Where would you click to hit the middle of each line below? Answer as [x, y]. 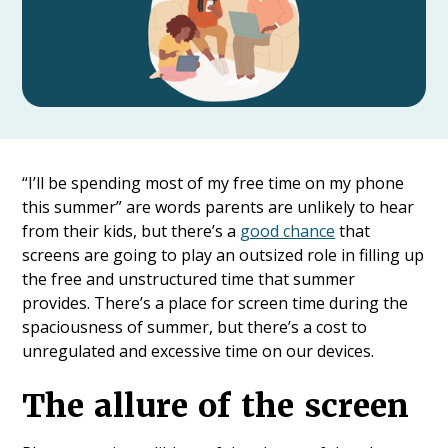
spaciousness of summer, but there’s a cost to [195, 327]
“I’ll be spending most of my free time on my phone [213, 183]
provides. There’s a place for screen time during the [215, 303]
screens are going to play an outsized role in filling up [223, 255]
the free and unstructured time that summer [189, 279]
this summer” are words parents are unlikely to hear [218, 207]
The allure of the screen [216, 406]
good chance [288, 231]
